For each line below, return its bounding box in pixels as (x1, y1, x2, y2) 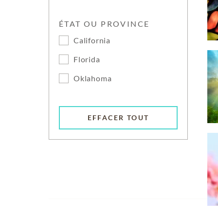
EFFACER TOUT (87, 113, 149, 122)
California (73, 36, 110, 45)
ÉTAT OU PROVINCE (59, 19, 150, 28)
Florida (73, 54, 100, 64)
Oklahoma (73, 73, 112, 83)
